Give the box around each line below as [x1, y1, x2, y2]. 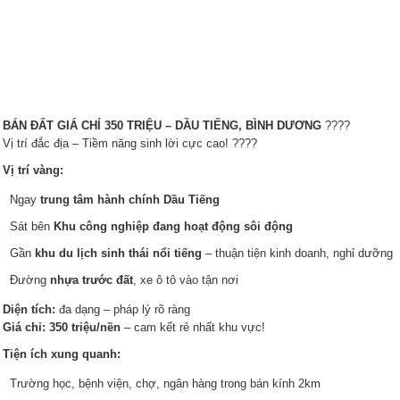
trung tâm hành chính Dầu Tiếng [39, 193, 220, 206]
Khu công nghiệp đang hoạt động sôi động [53, 220, 293, 233]
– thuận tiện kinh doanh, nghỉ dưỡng [201, 246, 393, 260]
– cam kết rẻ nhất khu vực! [120, 321, 265, 334]
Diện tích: [2, 303, 55, 316]
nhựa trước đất [49, 273, 133, 287]
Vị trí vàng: [2, 163, 63, 177]
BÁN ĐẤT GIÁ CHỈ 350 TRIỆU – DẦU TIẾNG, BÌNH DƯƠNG [2, 119, 321, 132]
